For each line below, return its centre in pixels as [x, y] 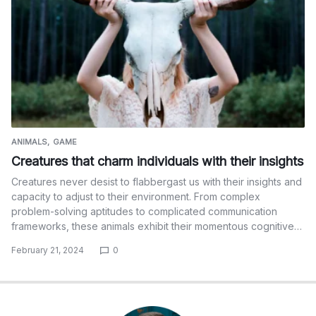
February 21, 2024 [48, 250]
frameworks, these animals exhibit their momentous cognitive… [157, 226]
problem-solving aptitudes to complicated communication [144, 211]
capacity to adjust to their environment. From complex [136, 196]
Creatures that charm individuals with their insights [157, 161]
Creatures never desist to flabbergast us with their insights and [157, 181]
